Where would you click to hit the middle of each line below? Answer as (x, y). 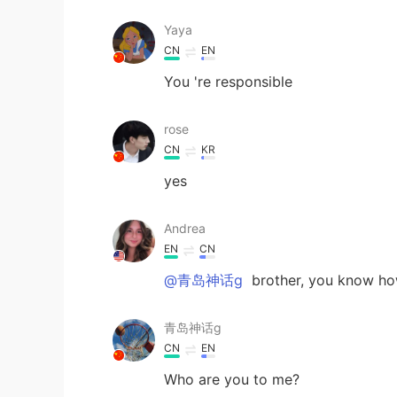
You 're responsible (228, 82)
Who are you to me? (232, 379)
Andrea (185, 228)
